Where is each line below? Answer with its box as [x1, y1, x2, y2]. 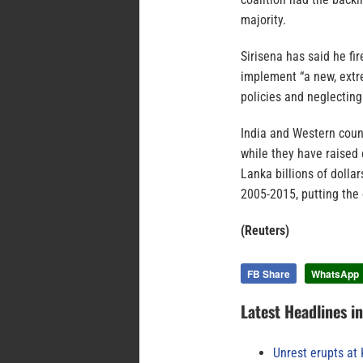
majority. [241, 11, 286, 28]
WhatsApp [311, 266, 359, 281]
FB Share [247, 266, 290, 281]
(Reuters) [241, 222, 289, 238]
